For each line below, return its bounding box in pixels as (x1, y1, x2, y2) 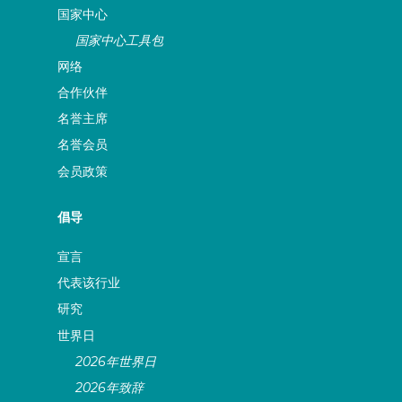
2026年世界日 (75, 353, 157, 370)
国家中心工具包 (75, 31, 164, 48)
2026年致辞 (75, 380, 144, 397)
